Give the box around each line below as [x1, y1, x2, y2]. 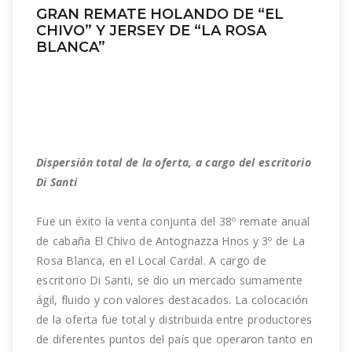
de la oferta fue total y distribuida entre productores [36, 312, 313, 328]
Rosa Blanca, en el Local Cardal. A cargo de [36, 253, 267, 269]
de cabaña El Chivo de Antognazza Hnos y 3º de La [36, 233, 306, 249]
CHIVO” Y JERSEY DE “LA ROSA [36, 22, 266, 40]
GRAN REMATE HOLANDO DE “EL [36, 5, 284, 24]
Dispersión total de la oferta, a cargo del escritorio [36, 155, 311, 170]
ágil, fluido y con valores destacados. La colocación [36, 292, 309, 308]
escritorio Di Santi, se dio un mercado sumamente [36, 273, 303, 288]
